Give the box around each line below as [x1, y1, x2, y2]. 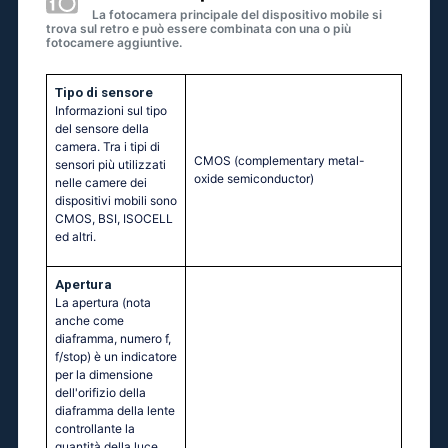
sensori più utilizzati [55, 157, 166, 173]
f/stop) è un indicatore [55, 349, 177, 365]
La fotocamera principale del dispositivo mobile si [92, 7, 382, 23]
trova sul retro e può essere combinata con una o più [46, 21, 351, 37]
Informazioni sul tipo [55, 103, 167, 119]
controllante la [55, 421, 135, 437]
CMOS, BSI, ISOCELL [55, 211, 173, 227]
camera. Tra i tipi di [55, 139, 160, 155]
